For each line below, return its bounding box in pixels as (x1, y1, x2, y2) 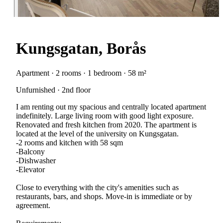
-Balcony (16, 147, 45, 156)
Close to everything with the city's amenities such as (16, 183, 179, 192)
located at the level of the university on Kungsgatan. (16, 129, 179, 138)
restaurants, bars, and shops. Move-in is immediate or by (16, 192, 192, 201)
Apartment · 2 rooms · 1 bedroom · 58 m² (16, 68, 146, 77)
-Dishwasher (16, 156, 56, 165)
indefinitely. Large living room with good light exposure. (16, 111, 194, 120)
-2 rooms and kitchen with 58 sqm (16, 138, 123, 147)
